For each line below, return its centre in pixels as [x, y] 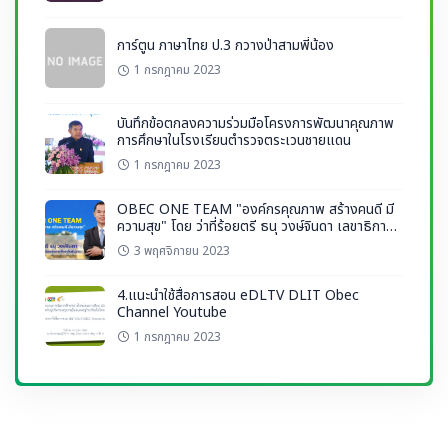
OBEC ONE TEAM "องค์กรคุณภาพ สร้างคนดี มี [255, 209]
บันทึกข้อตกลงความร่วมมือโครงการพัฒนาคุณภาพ [255, 123]
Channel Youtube [172, 312]
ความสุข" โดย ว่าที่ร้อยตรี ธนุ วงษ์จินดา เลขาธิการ [255, 226]
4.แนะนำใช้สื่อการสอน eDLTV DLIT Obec [238, 295]
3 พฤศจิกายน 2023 [182, 250]
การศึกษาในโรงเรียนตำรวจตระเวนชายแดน [234, 140]
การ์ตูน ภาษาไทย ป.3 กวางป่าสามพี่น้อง [225, 46]
